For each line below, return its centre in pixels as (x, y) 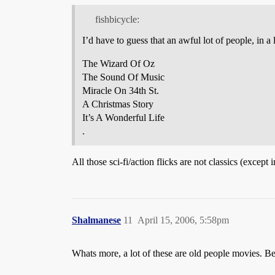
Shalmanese (96, 220)
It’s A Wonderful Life (123, 117)
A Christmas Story (118, 104)
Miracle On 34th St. (121, 90)
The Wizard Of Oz (118, 63)
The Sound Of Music (123, 77)
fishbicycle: (117, 19)
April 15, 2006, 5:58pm (183, 220)
